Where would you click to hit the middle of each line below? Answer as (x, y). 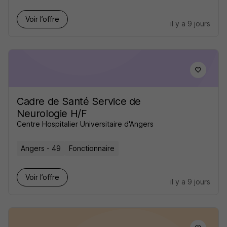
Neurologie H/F (52, 114)
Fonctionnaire (92, 148)
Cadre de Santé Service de (79, 102)
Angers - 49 (41, 148)
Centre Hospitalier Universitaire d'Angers (85, 124)
